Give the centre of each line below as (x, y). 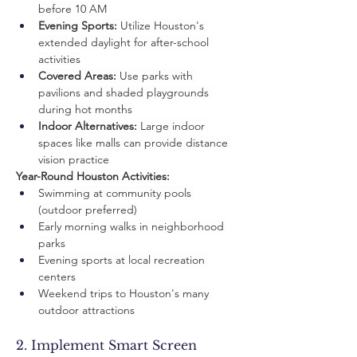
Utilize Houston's (162, 25)
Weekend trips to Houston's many (125, 293)
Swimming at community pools (116, 193)
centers (57, 277)
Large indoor (173, 126)
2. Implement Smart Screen (108, 345)
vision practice (74, 159)
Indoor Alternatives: (88, 126)
